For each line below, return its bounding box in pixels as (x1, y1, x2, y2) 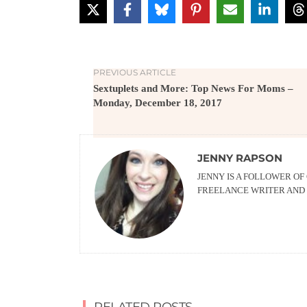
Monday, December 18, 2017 (93, 97, 222, 108)
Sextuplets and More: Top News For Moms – (93, 83, 293, 94)
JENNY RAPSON (197, 151, 282, 164)
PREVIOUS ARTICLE (93, 67, 176, 77)
